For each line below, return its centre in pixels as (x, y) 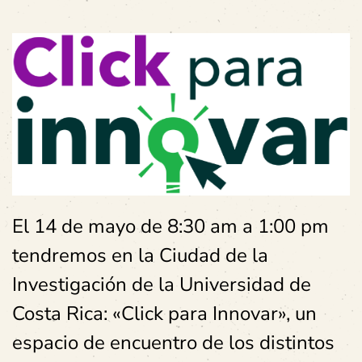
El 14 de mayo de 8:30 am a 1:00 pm (170, 226)
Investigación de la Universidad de (162, 284)
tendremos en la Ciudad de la (140, 255)
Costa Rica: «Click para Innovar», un (164, 314)
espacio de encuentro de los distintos (173, 343)
